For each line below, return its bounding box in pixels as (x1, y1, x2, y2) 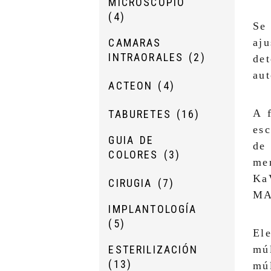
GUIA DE (108, 134, 154, 147)
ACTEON (108, 79, 158, 93)
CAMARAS (108, 36, 162, 50)
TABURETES (108, 108, 177, 121)
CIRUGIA (108, 177, 158, 190)
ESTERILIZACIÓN (108, 243, 198, 256)
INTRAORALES (108, 51, 189, 64)
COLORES (108, 148, 164, 162)
